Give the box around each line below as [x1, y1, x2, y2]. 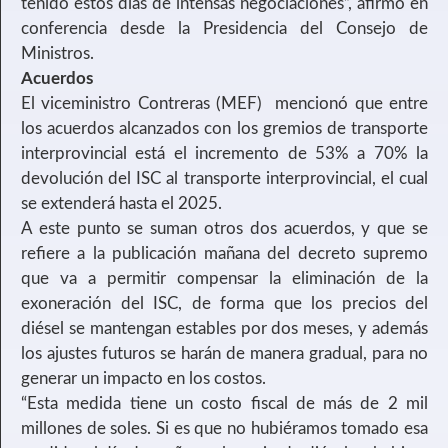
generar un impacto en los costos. [21, 370, 266, 388]
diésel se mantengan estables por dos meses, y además [21, 320, 428, 338]
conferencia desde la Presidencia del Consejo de [21, 20, 428, 38]
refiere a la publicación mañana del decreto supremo [21, 245, 428, 263]
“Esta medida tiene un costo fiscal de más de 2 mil [21, 395, 428, 413]
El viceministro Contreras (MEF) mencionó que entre [21, 95, 428, 113]
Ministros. [21, 45, 94, 63]
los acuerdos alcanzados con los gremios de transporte [21, 120, 428, 138]
